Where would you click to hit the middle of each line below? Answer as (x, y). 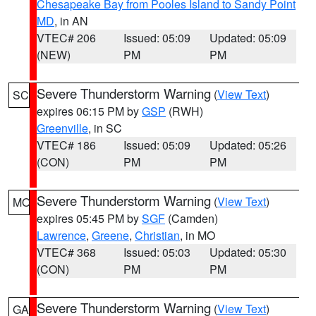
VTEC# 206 (66, 38)
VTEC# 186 (66, 145)
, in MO (197, 235)
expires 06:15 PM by (89, 111)
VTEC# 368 (66, 252)
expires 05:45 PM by (89, 218)
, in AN (71, 21)
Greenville (62, 128)
